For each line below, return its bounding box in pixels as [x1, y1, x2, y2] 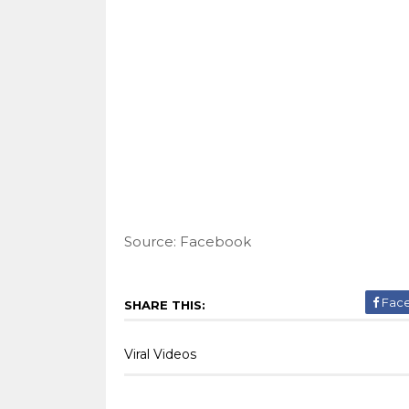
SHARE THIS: [123, 297, 205, 312]
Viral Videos [123, 345, 196, 362]
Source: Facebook [123, 232, 255, 250]
